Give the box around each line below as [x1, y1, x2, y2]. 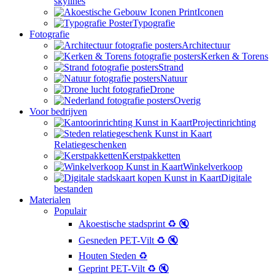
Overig [174, 95, 201, 106]
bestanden [54, 184, 93, 195]
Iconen [197, 7, 223, 18]
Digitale [221, 172, 252, 184]
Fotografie [29, 29, 69, 40]
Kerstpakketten [122, 150, 180, 161]
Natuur [160, 73, 187, 84]
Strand [158, 62, 184, 73]
